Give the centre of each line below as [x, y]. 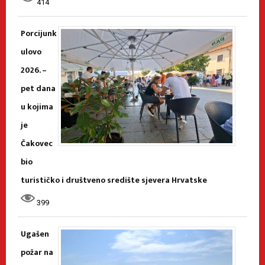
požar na [37, 252]
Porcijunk [39, 33]
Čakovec [37, 143]
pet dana [38, 88]
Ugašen [35, 234]
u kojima [37, 106]
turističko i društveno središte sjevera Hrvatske [114, 180]
